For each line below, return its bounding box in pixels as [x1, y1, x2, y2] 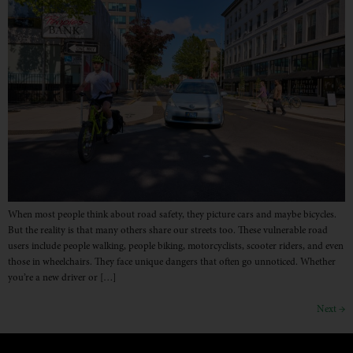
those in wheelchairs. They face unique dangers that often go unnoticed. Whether [8, 258, 336, 268]
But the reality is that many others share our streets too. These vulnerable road [8, 226, 328, 236]
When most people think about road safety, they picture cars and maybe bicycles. [8, 210, 336, 221]
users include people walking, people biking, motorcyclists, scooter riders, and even [8, 242, 344, 252]
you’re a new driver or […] [8, 273, 116, 284]
